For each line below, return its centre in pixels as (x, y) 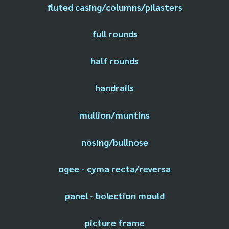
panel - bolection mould (114, 196)
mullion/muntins (114, 114)
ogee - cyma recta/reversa (114, 169)
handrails (114, 88)
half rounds (114, 61)
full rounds (114, 34)
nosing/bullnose (114, 142)
